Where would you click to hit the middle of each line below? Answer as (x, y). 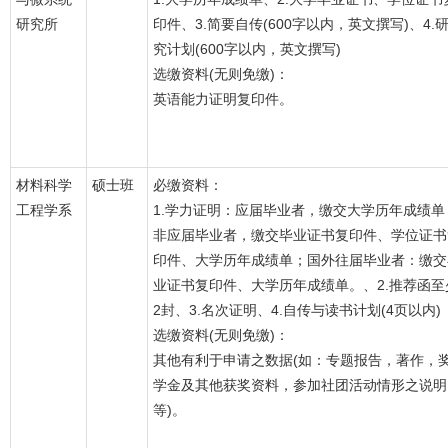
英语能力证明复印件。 (223, 99)
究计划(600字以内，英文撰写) (247, 49)
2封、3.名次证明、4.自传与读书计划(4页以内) (297, 310)
